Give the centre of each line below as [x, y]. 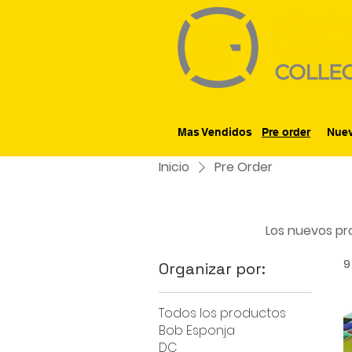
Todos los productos [222, 313]
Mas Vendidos [215, 132]
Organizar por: [212, 268]
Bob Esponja [197, 330]
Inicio [174, 167]
